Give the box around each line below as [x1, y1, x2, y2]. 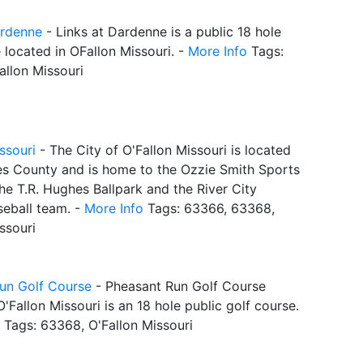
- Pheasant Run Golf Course [92, 277, 266, 294]
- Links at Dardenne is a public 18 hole [42, 23, 281, 40]
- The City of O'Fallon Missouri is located [36, 141, 291, 158]
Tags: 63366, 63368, [143, 199, 275, 216]
